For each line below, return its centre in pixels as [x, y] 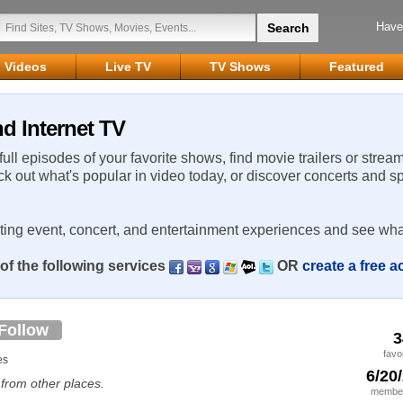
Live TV [128, 67]
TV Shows [240, 67]
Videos [26, 67]
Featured [357, 67]
